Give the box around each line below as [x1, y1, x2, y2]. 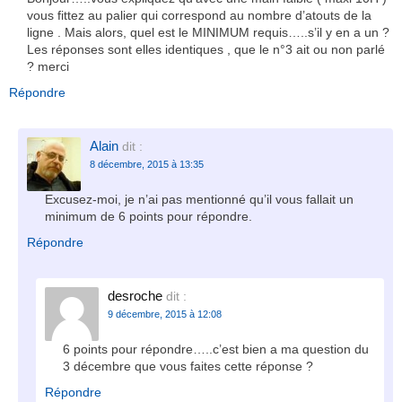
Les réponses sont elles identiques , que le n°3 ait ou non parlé [27, 41, 385, 57]
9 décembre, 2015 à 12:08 [108, 308, 222, 319]
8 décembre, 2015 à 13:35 [90, 158, 204, 170]
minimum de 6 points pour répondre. [45, 208, 252, 223]
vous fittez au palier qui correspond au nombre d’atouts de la [27, 7, 371, 22]
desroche [108, 287, 162, 303]
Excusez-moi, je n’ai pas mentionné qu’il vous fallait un [45, 191, 354, 206]
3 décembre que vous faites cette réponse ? [63, 358, 313, 373]
